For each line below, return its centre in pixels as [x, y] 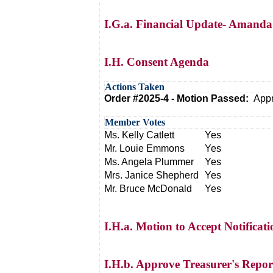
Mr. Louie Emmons [144, 148]
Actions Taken [135, 87]
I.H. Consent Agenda [157, 62]
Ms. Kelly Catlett [139, 135]
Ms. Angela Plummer [149, 162]
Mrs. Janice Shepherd [151, 175]
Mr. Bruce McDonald [148, 189]
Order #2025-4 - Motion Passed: [179, 98]
